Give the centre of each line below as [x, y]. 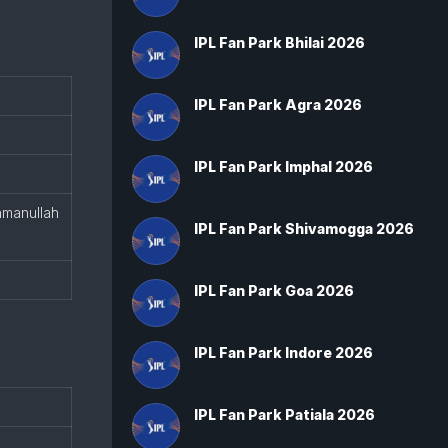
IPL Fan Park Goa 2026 [274, 290]
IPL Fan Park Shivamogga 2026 [304, 228]
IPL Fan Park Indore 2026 [283, 352]
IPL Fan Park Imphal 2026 [283, 166]
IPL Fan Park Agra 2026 [278, 104]
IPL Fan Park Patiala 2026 [284, 414]
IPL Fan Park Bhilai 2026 [279, 42]
